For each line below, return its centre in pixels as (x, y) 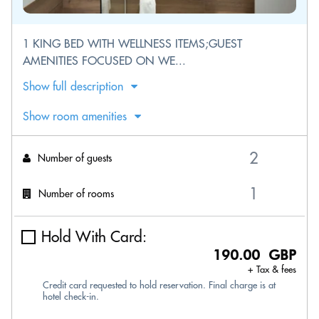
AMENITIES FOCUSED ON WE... (104, 61)
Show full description (73, 86)
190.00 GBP (255, 255)
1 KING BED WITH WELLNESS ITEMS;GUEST (132, 43)
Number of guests (75, 158)
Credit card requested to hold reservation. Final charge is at (159, 285)
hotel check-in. (71, 296)
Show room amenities (75, 116)
